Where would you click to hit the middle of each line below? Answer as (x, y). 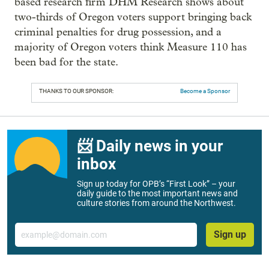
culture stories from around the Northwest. (156, 203)
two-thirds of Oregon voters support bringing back (133, 17)
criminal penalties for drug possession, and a (118, 32)
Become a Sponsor (205, 91)
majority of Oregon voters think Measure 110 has (131, 47)
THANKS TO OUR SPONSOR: (76, 91)
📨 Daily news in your (150, 146)
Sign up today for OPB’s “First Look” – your (156, 183)
